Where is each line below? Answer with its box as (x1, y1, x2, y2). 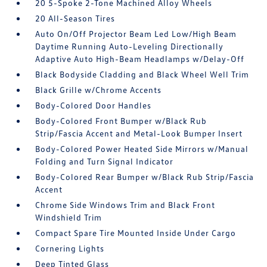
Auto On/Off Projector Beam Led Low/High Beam (35, 29, 237, 39)
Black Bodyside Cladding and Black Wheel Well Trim (35, 69, 250, 79)
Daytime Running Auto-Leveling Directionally (35, 41, 224, 51)
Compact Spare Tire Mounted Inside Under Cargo (35, 228, 237, 238)
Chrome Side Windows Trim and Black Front (35, 200, 216, 210)
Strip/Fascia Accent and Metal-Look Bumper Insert (35, 128, 243, 138)
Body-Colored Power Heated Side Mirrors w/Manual (35, 144, 249, 154)
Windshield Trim (35, 212, 103, 222)
